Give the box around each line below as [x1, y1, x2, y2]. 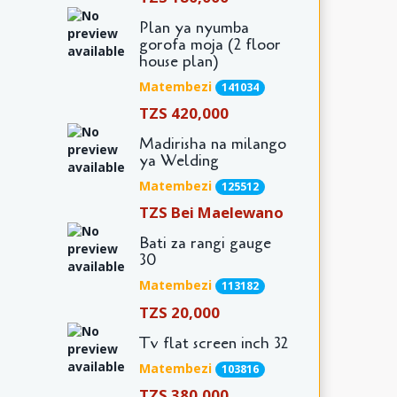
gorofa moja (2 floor [138, 33, 281, 55]
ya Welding [138, 150, 219, 172]
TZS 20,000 [138, 301, 220, 323]
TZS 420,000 [138, 103, 229, 124]
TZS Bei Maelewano [138, 202, 284, 223]
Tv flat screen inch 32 [138, 331, 288, 354]
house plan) [138, 50, 219, 72]
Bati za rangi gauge [138, 232, 271, 254]
